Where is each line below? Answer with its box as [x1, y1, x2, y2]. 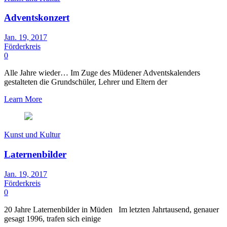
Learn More [4, 95, 42, 104]
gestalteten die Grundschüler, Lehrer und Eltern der [4, 78, 167, 87]
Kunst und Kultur [4, 130, 60, 139]
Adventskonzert [4, 12, 69, 23]
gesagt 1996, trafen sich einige [4, 214, 101, 223]
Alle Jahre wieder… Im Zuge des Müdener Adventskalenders [4, 68, 200, 78]
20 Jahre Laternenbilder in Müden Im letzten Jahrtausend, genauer [4, 205, 219, 214]
